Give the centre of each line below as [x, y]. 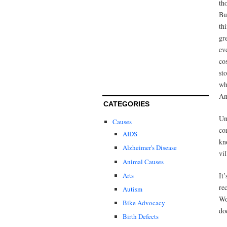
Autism [133, 189]
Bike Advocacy [144, 202]
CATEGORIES [126, 104]
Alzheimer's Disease [150, 148]
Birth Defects [141, 216]
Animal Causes [143, 161]
